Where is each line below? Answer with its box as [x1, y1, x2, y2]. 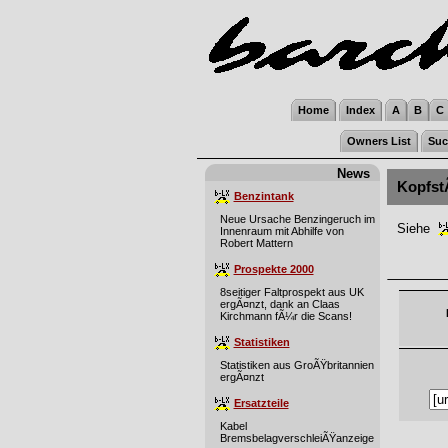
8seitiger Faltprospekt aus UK [219, 286, 364, 298]
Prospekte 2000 [233, 262, 314, 275]
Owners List [346, 135, 411, 147]
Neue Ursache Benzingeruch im [219, 213, 375, 225]
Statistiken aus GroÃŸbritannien [219, 359, 374, 371]
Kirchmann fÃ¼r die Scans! [219, 310, 352, 322]
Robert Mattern [219, 237, 293, 249]
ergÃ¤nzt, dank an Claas [219, 298, 340, 310]
